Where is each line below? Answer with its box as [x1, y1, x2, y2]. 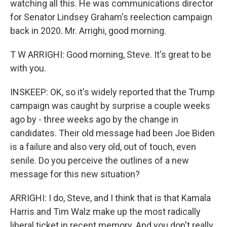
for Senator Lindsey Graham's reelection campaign [10, 12, 212, 22]
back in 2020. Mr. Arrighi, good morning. [10, 25, 166, 36]
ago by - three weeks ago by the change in [10, 114, 178, 125]
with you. [10, 63, 46, 73]
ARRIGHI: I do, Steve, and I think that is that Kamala [10, 193, 211, 203]
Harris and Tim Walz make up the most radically [10, 206, 201, 217]
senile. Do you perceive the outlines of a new [10, 155, 189, 166]
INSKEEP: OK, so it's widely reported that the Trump [10, 87, 215, 97]
